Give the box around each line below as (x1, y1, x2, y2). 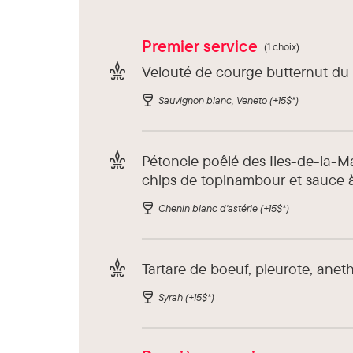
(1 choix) (264, 40, 299, 54)
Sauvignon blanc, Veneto (158, 94, 269, 107)
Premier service (142, 35, 258, 57)
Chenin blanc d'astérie (158, 202, 260, 215)
